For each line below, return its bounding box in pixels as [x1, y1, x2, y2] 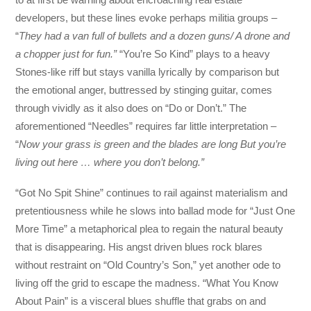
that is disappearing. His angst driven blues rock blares [15, 241, 263, 253]
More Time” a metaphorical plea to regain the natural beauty [15, 223, 284, 235]
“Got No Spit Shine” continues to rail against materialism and [15, 187, 288, 199]
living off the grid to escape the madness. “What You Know [15, 277, 279, 289]
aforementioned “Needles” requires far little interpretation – [15, 120, 277, 133]
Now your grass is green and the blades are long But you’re [19, 138, 287, 151]
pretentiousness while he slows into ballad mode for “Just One [15, 205, 296, 217]
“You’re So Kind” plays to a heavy [119, 48, 271, 60]
